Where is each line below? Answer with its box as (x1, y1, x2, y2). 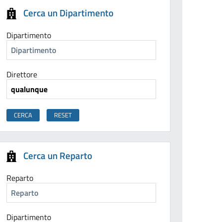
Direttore (6, 68, 38, 81)
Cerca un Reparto (23, 148, 93, 163)
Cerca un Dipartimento (23, 5, 114, 20)
